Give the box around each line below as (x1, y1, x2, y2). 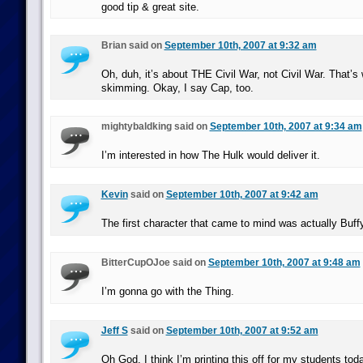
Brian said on (100, 40, 164, 51)
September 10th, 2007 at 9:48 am (207, 257, 361, 268)
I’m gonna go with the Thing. (100, 285, 234, 297)
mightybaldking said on (100, 121, 210, 132)
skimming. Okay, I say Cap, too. (100, 82, 254, 94)
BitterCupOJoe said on (100, 257, 208, 268)
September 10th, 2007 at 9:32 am (164, 40, 317, 51)
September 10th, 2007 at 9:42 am (165, 189, 318, 200)
